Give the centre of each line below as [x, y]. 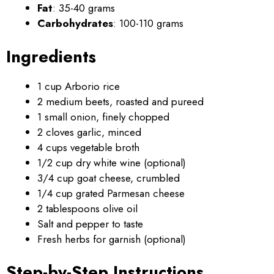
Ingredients [51, 56]
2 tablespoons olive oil [87, 208]
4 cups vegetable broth [88, 147]
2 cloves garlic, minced [89, 132]
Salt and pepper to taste [90, 224]
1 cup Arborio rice [79, 86]
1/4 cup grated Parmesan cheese [111, 193]
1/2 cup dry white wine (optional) [112, 162]
